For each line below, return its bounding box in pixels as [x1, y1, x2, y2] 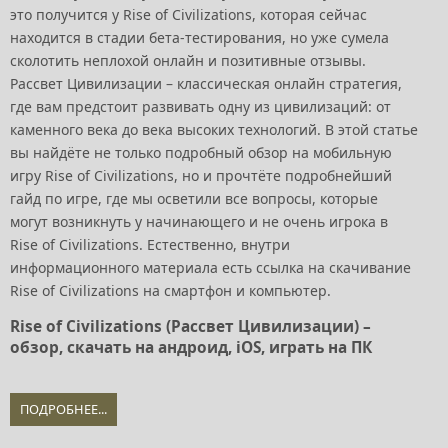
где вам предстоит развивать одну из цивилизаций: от [10, 96, 391, 116]
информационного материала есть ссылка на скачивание [10, 257, 411, 277]
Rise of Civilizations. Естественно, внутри [10, 234, 290, 254]
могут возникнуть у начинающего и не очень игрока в [10, 211, 388, 231]
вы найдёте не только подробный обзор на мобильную [10, 142, 392, 162]
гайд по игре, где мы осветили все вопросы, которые [10, 188, 378, 208]
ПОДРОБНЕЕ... [20, 399, 107, 418]
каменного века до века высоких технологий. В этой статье [10, 119, 418, 139]
